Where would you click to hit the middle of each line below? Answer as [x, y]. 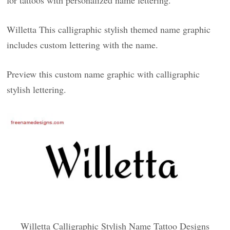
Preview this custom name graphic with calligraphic [103, 74]
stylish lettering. [37, 89]
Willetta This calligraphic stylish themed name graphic [109, 29]
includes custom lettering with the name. [83, 45]
